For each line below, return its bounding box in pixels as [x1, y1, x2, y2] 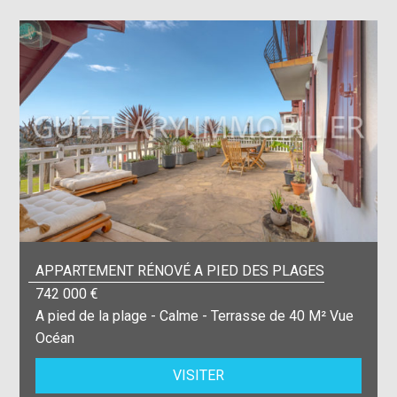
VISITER [172, 366, 224, 384]
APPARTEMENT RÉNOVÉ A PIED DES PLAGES [35, 261, 325, 279]
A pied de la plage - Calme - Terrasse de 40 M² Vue [35, 307, 354, 324]
